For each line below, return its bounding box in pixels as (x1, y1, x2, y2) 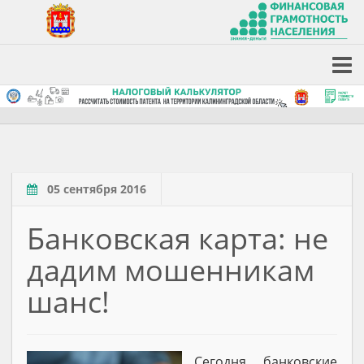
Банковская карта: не (27, 218, 328, 258)
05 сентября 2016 (47, 180, 146, 197)
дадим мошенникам (27, 249, 314, 290)
